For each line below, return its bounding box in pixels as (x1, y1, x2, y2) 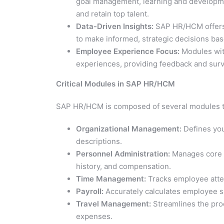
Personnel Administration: (76, 148, 170, 158)
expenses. (76, 211, 112, 221)
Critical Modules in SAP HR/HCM (56, 78, 175, 88)
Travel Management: (76, 198, 151, 208)
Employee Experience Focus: (76, 46, 179, 56)
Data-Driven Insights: (76, 21, 153, 31)
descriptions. (76, 136, 122, 146)
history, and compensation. (76, 161, 171, 171)
